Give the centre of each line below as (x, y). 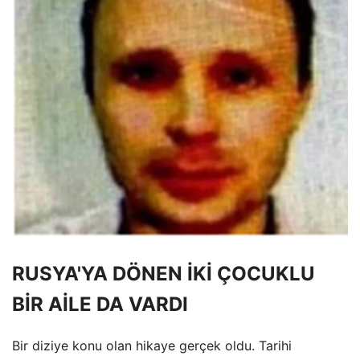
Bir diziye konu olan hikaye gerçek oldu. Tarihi (152, 345)
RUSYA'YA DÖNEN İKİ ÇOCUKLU (164, 273)
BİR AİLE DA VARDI (100, 304)
